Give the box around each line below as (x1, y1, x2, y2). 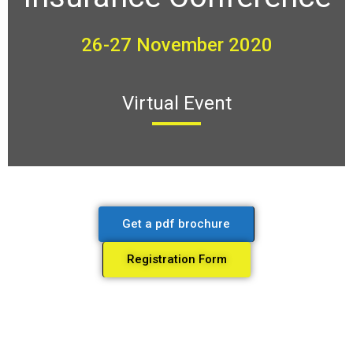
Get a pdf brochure (122, 217, 230, 231)
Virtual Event (121, 91, 232, 114)
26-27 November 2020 (80, 33, 273, 56)
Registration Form (127, 252, 227, 266)
